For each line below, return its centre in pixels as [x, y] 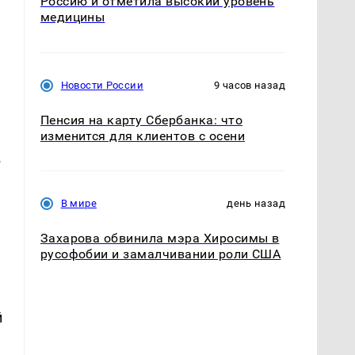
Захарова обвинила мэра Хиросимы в [160, 238]
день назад [256, 203]
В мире [78, 203]
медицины [73, 17]
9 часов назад [250, 85]
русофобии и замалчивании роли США [160, 254]
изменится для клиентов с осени [142, 136]
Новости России [102, 85]
